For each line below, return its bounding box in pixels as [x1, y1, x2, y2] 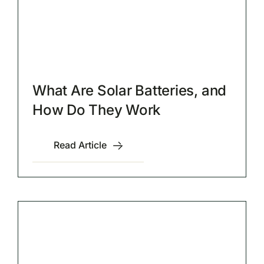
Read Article [53, 139, 107, 151]
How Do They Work [32, 101, 161, 119]
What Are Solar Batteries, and [32, 82, 227, 100]
